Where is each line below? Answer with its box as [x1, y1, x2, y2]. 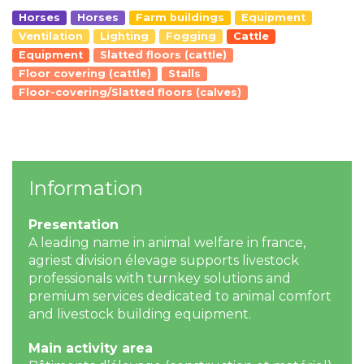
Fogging [166, 30, 216, 42]
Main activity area [28, 340, 153, 356]
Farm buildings [136, 11, 224, 24]
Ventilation [19, 30, 83, 42]
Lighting [100, 30, 149, 42]
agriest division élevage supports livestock [28, 253, 299, 268]
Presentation [28, 217, 119, 232]
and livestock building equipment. [28, 306, 251, 322]
